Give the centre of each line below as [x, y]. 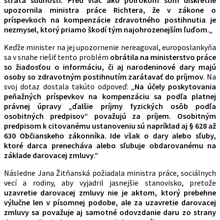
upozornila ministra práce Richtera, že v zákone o [110, 10]
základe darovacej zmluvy [49, 155]
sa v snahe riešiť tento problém [57, 57]
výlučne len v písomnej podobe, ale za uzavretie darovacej [110, 202]
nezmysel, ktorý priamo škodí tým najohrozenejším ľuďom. [107, 29]
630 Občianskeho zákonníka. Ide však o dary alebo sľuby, [110, 135]
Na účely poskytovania [176, 86]
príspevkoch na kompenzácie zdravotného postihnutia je [110, 19]
